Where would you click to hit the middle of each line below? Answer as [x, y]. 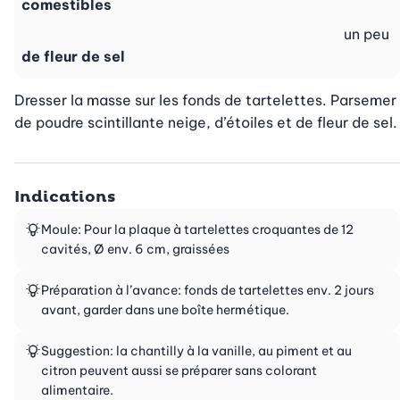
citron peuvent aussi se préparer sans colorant [179, 371]
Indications [65, 197]
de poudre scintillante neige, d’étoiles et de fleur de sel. [206, 123]
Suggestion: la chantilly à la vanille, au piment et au [196, 351]
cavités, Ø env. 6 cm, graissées [135, 250]
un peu [367, 34]
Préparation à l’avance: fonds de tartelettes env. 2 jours [208, 291]
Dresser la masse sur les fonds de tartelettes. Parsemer [205, 100]
